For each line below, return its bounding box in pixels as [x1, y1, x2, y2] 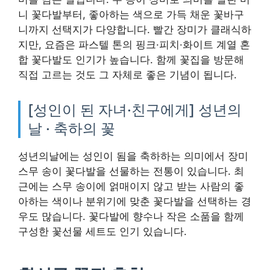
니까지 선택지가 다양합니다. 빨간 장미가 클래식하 [18, 23, 251, 36]
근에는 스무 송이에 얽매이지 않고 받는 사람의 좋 [18, 180, 244, 192]
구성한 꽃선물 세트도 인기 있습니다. [18, 225, 187, 237]
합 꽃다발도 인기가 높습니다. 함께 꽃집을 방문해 [18, 53, 244, 66]
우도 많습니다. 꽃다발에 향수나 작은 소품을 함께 [18, 210, 244, 222]
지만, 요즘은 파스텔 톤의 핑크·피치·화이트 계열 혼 [18, 38, 250, 51]
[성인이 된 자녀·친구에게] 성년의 [28, 101, 242, 119]
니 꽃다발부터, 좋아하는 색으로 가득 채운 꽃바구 [18, 8, 244, 20]
